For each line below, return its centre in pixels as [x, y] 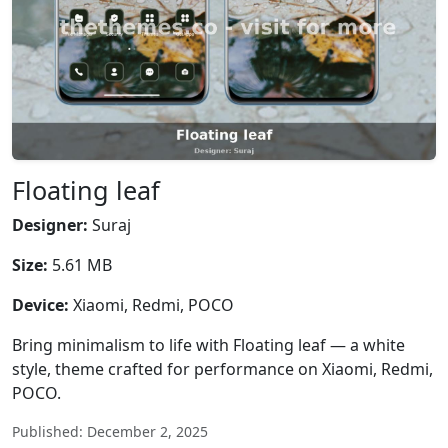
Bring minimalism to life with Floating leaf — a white [208, 345]
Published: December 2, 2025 [110, 431]
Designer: [50, 225]
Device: [40, 305]
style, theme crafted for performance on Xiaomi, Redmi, [222, 369]
